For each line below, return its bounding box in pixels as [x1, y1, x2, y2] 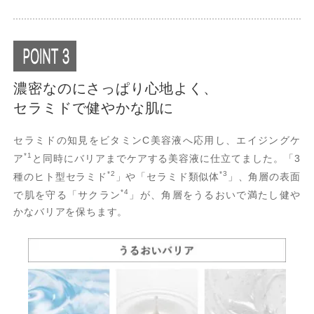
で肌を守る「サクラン [13, 189, 121, 200]
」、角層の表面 [227, 170, 301, 182]
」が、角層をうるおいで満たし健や [128, 189, 301, 200]
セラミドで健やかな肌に [13, 100, 175, 116]
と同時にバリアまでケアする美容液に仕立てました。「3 [32, 153, 301, 165]
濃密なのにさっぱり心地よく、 [13, 81, 218, 97]
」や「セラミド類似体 [115, 170, 220, 182]
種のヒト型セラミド [13, 170, 107, 182]
